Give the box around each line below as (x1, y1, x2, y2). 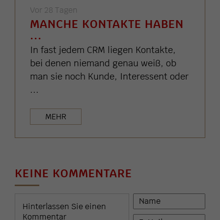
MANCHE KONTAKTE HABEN (30, 16, 184, 31)
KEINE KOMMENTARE (15, 165, 132, 181)
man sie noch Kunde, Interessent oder (30, 70, 189, 82)
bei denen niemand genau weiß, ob (30, 57, 176, 69)
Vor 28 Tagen (30, 4, 78, 15)
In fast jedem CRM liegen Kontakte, (30, 44, 176, 55)
